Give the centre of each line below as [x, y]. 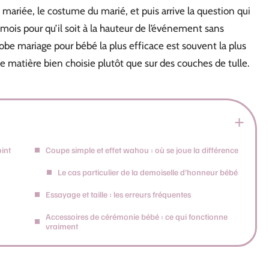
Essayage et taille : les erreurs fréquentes [118, 194]
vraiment [62, 226]
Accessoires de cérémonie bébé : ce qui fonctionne [137, 216]
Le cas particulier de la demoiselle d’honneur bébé [148, 172]
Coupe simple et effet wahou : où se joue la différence [142, 150]
